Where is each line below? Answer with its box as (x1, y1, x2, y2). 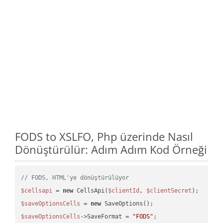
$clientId (108, 187, 140, 194)
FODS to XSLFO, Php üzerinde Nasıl (15, 128, 193, 144)
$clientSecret (146, 187, 192, 194)
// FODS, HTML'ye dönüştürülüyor (21, 174, 129, 181)
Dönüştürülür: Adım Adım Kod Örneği (15, 141, 207, 157)
